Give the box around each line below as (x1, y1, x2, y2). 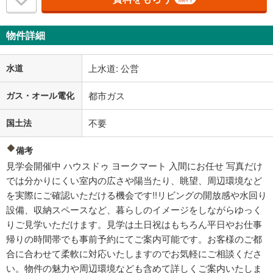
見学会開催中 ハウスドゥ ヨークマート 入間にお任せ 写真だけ (6, 159, 263, 172)
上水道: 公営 (88, 62, 139, 75)
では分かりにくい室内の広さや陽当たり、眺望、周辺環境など (6, 174, 262, 187)
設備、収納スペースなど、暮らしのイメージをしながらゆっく (6, 203, 262, 216)
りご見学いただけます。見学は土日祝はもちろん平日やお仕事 (6, 218, 262, 231)
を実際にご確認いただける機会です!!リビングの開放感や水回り (6, 188, 267, 202)
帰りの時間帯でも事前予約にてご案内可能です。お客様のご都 (6, 232, 262, 246)
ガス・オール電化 (6, 89, 74, 102)
